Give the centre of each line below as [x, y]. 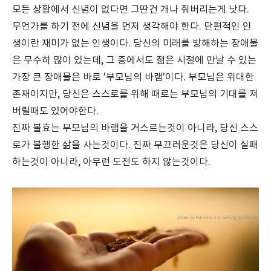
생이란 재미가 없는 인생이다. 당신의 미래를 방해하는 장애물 [135, 44]
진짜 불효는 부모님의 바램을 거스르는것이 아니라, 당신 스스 [135, 128]
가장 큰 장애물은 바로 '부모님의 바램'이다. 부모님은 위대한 [133, 77]
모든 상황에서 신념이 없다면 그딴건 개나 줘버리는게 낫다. [131, 10]
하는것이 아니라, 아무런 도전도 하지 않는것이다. [111, 162]
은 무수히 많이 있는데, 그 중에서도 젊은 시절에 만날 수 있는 [134, 60]
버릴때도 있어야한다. [57, 111]
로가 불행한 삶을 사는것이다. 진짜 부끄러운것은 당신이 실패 [135, 145]
